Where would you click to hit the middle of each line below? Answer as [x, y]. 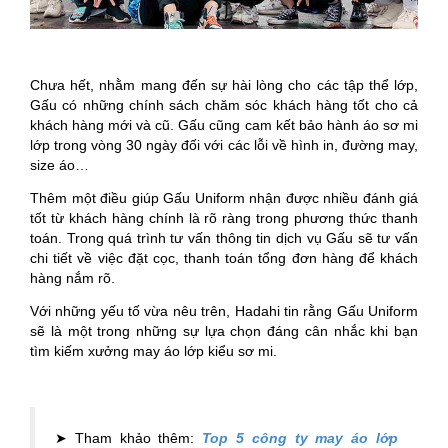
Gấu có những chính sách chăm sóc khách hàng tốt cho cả [224, 105]
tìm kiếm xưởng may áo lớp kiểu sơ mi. [153, 351]
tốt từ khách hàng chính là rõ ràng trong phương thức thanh [224, 218]
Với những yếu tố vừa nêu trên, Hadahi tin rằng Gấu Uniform [224, 311]
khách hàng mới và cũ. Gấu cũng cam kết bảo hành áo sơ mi [224, 125]
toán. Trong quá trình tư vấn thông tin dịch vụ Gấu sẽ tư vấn [224, 238]
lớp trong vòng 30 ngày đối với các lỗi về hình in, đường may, [224, 145]
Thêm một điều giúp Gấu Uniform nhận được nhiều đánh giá [224, 198]
